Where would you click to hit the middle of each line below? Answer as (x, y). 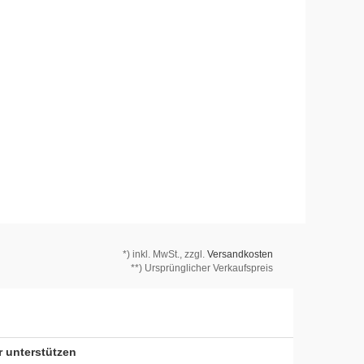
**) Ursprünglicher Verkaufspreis (202, 268)
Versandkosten (240, 254)
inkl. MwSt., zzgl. (170, 254)
